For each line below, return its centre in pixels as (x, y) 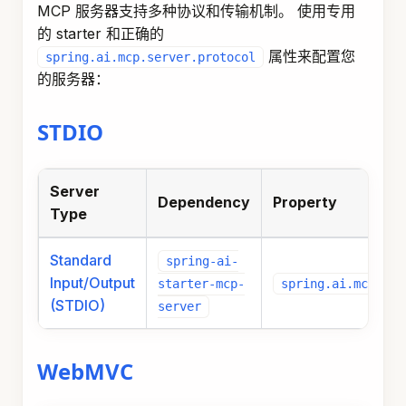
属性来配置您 (309, 56)
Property (305, 203)
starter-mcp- (201, 284)
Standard (81, 261)
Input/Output (92, 283)
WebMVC (85, 372)
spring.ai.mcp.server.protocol (150, 58)
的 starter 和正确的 (101, 34)
